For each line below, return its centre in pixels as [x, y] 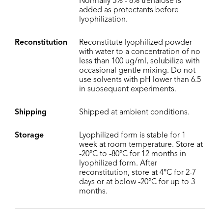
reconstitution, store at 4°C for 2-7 [137, 173]
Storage [29, 135]
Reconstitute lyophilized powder [136, 42]
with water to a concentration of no [140, 52]
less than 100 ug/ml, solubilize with [139, 61]
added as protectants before [129, 10]
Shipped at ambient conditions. [134, 112]
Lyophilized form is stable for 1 [132, 135]
